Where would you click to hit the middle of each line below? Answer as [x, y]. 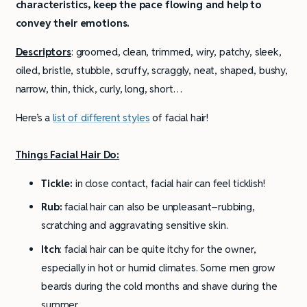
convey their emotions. [73, 23]
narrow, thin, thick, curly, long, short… [99, 88]
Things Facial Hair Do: [67, 154]
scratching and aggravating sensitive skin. [135, 225]
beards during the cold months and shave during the [159, 286]
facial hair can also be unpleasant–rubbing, [160, 207]
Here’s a [34, 117]
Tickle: [57, 183]
